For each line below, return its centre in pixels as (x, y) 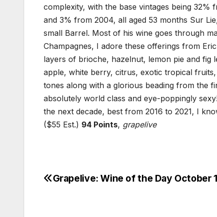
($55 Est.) (62, 125)
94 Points (100, 125)
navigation (82, 202)
